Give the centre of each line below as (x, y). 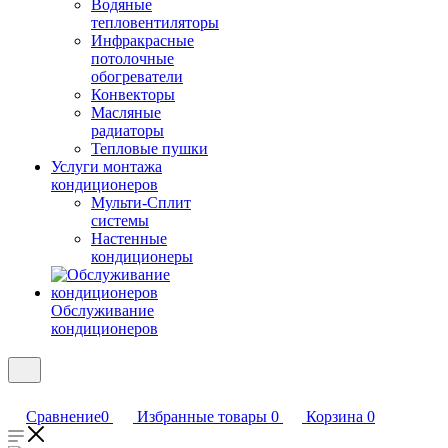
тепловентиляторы (155, 22)
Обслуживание (102, 310)
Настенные (129, 238)
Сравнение (63, 416)
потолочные (132, 58)
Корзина (334, 416)
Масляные (126, 112)
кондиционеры (142, 256)
